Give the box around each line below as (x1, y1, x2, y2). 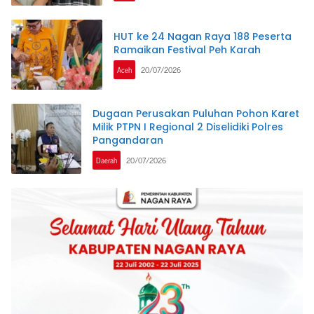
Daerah (96, 153, 117, 167)
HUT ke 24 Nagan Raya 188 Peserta (114, 29, 292, 43)
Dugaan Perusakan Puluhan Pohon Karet (93, 107, 299, 121)
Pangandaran (93, 133, 163, 148)
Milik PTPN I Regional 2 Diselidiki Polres (93, 120, 283, 135)
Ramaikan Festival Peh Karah (114, 42, 261, 57)
